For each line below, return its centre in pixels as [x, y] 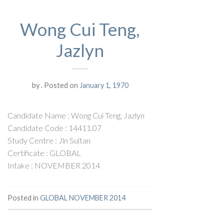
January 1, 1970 [104, 85]
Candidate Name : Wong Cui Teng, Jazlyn [76, 115]
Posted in [24, 197]
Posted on [61, 85]
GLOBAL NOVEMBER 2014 [83, 197]
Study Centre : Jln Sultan [49, 140]
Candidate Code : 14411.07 [54, 127]
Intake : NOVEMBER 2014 [54, 165]
